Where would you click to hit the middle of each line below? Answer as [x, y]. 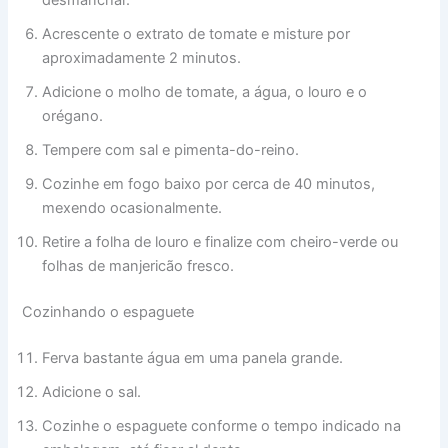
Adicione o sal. [92, 391]
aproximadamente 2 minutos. [142, 58]
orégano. [73, 116]
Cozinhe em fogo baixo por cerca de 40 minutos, [209, 184]
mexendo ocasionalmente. [132, 208]
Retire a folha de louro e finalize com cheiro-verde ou [220, 242]
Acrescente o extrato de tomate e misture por [196, 34]
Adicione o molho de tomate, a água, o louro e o [205, 92]
